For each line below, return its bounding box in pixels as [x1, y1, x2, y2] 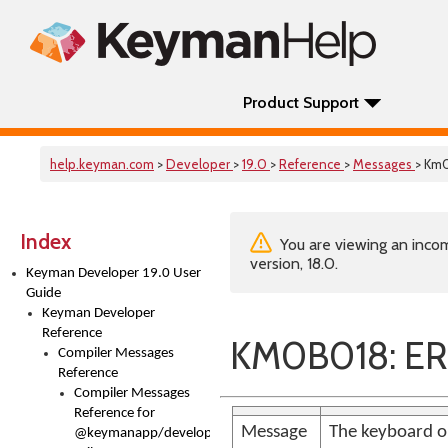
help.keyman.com [50, 156, 154, 172]
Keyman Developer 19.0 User [26, 266, 201, 281]
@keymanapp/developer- [74, 426, 229, 441]
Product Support [243, 93, 359, 112]
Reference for [74, 406, 155, 421]
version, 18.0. [250, 254, 338, 273]
